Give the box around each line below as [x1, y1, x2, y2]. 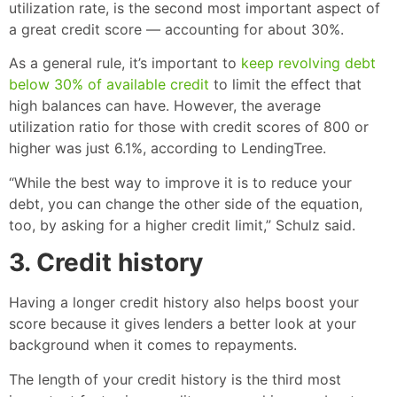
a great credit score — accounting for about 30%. [9, 20, 348, 39]
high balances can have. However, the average [9, 97, 321, 115]
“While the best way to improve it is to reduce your [9, 173, 352, 191]
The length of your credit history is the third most [9, 370, 341, 388]
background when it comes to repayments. [9, 336, 297, 354]
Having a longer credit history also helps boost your [9, 293, 359, 312]
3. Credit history [9, 247, 203, 278]
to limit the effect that [209, 75, 362, 94]
